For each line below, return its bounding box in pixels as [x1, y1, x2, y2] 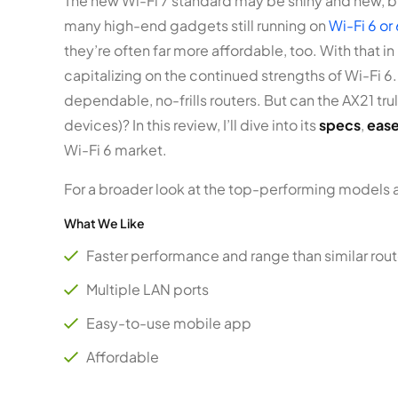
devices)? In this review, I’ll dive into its [64, 115, 319, 134]
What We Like [64, 214, 145, 231]
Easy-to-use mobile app [86, 313, 251, 332]
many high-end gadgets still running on [64, 15, 329, 35]
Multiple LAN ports [86, 279, 209, 298]
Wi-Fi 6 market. [64, 139, 167, 159]
